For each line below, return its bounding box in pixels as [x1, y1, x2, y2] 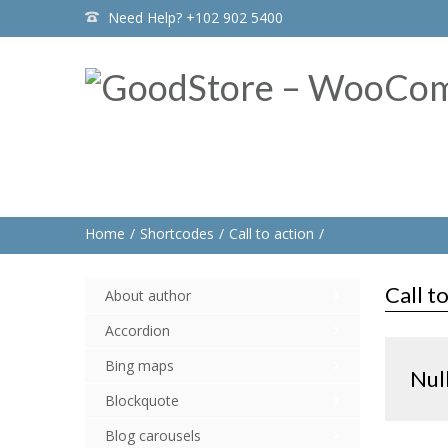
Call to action [228, 224, 314, 243]
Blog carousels [104, 426, 201, 445]
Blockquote [104, 391, 179, 410]
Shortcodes [139, 224, 214, 243]
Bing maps [104, 356, 174, 375]
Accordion [104, 321, 170, 340]
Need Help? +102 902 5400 [107, 8, 283, 27]
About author [104, 286, 191, 305]
